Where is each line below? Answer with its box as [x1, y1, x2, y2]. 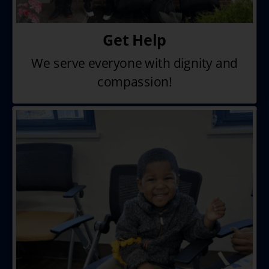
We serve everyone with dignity [31, 54, 216, 71]
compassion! [97, 73, 172, 90]
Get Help [102, 29, 167, 50]
